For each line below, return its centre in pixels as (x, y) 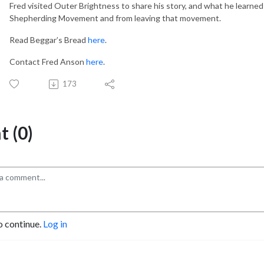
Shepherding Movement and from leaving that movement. (115, 18)
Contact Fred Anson (48, 62)
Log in (55, 224)
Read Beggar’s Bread (49, 40)
